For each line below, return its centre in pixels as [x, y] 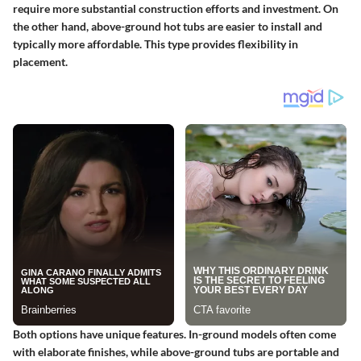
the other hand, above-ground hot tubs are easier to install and [168, 26]
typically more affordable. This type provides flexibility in [156, 44]
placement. [40, 61]
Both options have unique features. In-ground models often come [174, 334]
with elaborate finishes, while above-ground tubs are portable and [176, 351]
